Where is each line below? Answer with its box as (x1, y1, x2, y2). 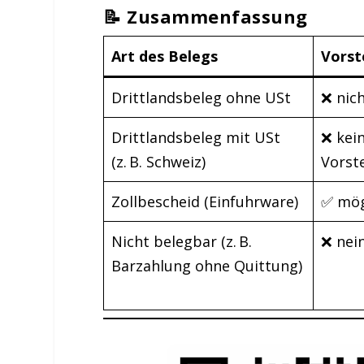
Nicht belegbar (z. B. (111, 231, 253, 251)
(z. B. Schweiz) (111, 151, 206, 171)
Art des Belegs (111, 45, 219, 66)
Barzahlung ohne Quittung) (111, 255, 303, 275)
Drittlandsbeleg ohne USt (111, 87, 292, 107)
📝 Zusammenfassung (103, 3, 308, 28)
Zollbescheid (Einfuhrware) (111, 191, 299, 211)
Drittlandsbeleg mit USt (111, 127, 281, 147)
